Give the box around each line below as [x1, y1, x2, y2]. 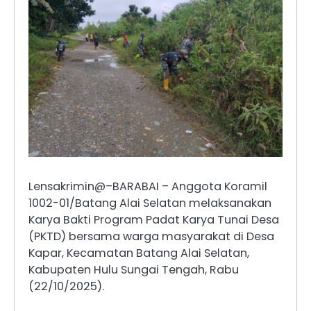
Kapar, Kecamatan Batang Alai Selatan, [28, 244, 249, 261]
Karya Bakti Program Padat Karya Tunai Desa [28, 211, 279, 228]
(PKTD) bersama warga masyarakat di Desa [28, 228, 274, 244]
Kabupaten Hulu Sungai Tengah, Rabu [28, 261, 239, 278]
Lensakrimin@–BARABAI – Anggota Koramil [28, 178, 267, 194]
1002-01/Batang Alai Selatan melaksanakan [28, 194, 271, 211]
